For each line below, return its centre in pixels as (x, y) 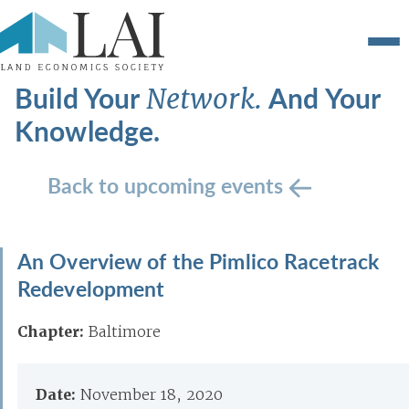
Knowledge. (88, 131)
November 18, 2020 (152, 394)
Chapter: (51, 332)
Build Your (80, 98)
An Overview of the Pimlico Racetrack (199, 261)
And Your (325, 98)
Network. (207, 99)
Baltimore (125, 331)
